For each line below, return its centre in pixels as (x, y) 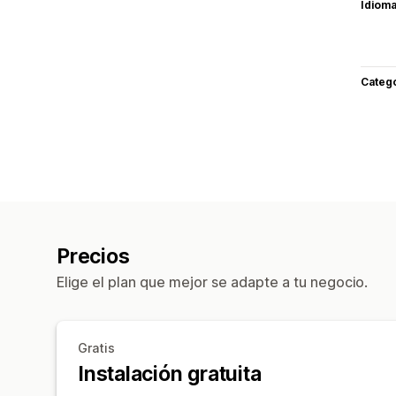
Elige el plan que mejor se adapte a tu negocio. (212, 282)
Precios (93, 256)
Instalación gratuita (170, 373)
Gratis (96, 347)
